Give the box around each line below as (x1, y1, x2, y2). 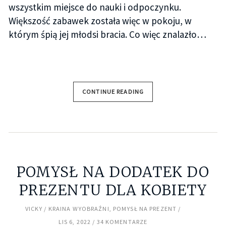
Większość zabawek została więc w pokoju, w (8, 14, 192, 27)
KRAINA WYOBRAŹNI (48, 205, 109, 213)
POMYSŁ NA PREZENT (112, 205, 177, 213)
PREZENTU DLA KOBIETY (19, 181, 207, 200)
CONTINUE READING (82, 87, 144, 95)
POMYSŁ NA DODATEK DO (16, 163, 210, 182)
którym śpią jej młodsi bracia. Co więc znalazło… (8, 28, 206, 40)
